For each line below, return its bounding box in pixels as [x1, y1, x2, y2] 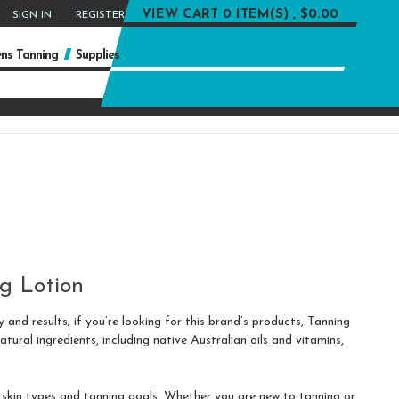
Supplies [76, 49, 119, 62]
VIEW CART [142, 8, 218, 21]
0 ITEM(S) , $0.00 [223, 8, 338, 21]
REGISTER [76, 10, 125, 20]
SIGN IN [12, 10, 52, 20]
